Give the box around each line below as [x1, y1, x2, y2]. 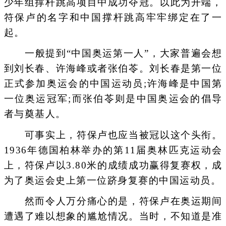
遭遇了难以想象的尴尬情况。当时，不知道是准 [4, 210, 222, 221]
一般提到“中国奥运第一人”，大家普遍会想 [4, 48, 222, 59]
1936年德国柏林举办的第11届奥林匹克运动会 [4, 144, 222, 155]
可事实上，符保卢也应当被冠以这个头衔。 [4, 129, 222, 140]
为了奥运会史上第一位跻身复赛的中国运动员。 [4, 175, 221, 186]
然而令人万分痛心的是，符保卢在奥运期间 [4, 195, 222, 206]
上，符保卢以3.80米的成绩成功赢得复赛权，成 [4, 159, 222, 171]
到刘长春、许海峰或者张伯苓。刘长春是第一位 [4, 63, 222, 74]
